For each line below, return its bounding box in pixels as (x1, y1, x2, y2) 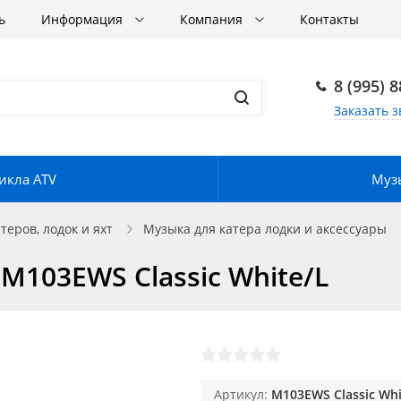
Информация (41, 11, 126, 28)
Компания (180, 11, 246, 28)
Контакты (300, 11, 359, 28)
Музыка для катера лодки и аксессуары (143, 220, 387, 237)
